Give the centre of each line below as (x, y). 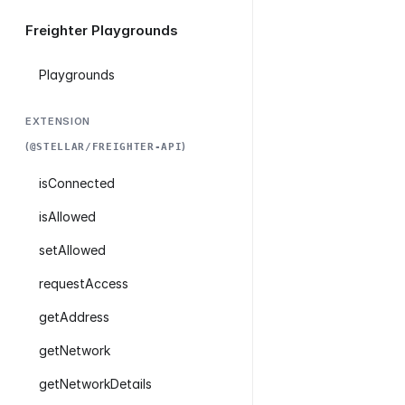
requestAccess (84, 283)
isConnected (77, 183)
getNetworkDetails (95, 384)
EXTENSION (58, 121)
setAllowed (72, 250)
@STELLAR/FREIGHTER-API (106, 147)
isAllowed (67, 217)
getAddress (74, 317)
